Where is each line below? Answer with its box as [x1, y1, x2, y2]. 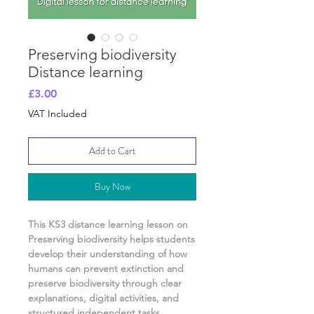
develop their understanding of [28, 247, 169, 261]
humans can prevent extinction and [28, 262, 184, 275]
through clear [122, 277, 182, 290]
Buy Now [94, 179, 130, 194]
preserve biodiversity [28, 277, 122, 290]
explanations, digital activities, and [28, 292, 179, 305]
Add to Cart [88, 144, 136, 158]
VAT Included [28, 107, 87, 121]
